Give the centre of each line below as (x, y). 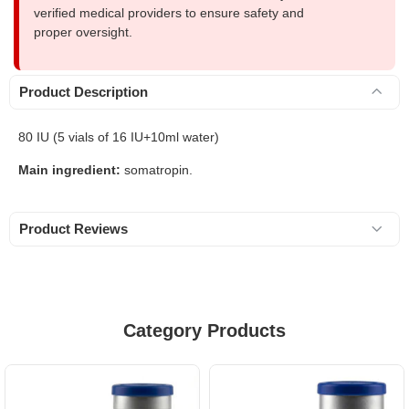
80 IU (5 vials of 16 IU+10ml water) (119, 136)
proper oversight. (83, 31)
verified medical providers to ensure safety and (169, 12)
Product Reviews (73, 228)
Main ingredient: (71, 169)
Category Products (204, 330)
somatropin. (158, 169)
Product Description (84, 91)
